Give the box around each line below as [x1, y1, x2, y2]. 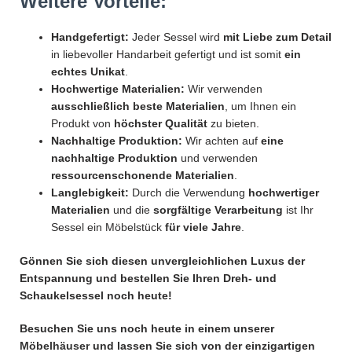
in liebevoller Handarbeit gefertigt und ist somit [51, 48, 284, 61]
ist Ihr [283, 203, 313, 217]
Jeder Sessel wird [129, 31, 223, 44]
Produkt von [51, 117, 114, 130]
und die [110, 203, 153, 217]
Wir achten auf [182, 134, 261, 148]
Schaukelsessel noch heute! [20, 289, 172, 302]
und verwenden [178, 152, 258, 165]
